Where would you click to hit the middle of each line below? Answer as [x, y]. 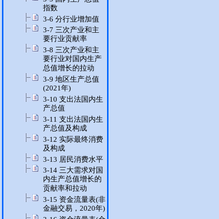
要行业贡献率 [65, 39]
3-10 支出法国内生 [73, 99]
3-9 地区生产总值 [71, 79]
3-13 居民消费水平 [73, 159]
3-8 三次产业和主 [71, 50]
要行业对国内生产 [72, 59]
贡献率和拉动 [65, 188]
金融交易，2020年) [74, 208]
